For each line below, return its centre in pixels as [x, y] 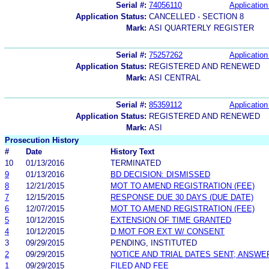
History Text [132, 151]
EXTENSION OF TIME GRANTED [171, 220]
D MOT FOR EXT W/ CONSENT [168, 231]
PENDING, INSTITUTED [154, 243]
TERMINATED [136, 163]
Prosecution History [42, 140]
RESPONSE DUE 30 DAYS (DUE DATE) [182, 197]
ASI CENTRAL [175, 77]
